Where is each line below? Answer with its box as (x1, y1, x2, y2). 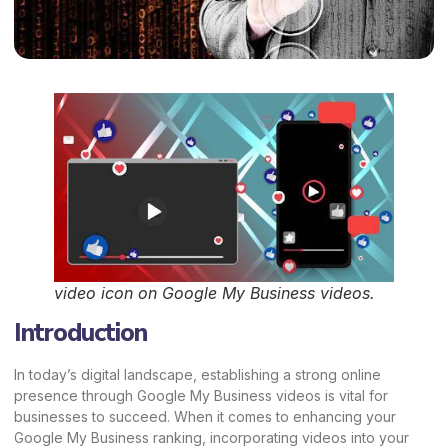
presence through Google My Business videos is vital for (14, 386, 388, 404)
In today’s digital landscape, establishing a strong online (14, 365, 381, 383)
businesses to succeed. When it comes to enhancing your (14, 407, 396, 425)
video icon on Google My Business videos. (54, 282, 375, 303)
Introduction (14, 315, 147, 350)
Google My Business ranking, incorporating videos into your (14, 428, 409, 446)
